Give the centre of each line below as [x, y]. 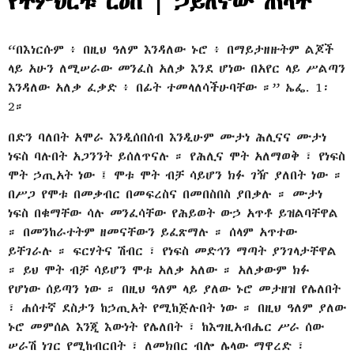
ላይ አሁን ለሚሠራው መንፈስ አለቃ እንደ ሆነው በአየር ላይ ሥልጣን [177, 69]
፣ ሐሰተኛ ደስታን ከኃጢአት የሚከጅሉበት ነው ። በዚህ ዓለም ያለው [177, 307]
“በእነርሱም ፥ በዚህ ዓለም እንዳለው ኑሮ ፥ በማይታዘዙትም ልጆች [171, 50]
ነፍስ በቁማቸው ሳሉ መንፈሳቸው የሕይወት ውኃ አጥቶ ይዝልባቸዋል [173, 213]
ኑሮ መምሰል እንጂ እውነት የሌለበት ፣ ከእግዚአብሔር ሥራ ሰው [166, 326]
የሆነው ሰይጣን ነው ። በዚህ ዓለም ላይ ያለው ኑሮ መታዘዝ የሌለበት [174, 288]
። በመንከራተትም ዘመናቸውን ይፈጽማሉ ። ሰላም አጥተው [153, 232]
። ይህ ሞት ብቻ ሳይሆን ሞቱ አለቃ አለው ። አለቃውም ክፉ [159, 269]
